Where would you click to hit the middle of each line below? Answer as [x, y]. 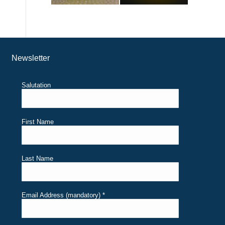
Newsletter [30, 58]
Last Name [37, 159]
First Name [37, 122]
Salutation [36, 85]
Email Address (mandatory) [62, 195]
